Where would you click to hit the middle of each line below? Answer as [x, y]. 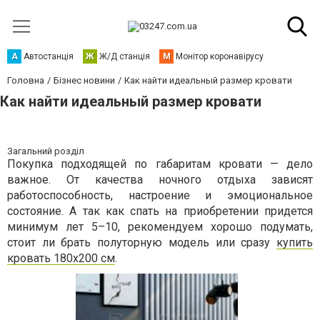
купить [295, 242]
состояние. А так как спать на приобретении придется [160, 211]
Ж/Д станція [125, 56]
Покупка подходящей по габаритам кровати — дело [160, 164]
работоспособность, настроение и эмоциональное [160, 195]
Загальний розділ [46, 151]
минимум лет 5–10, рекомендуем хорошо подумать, [160, 227]
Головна [26, 80]
